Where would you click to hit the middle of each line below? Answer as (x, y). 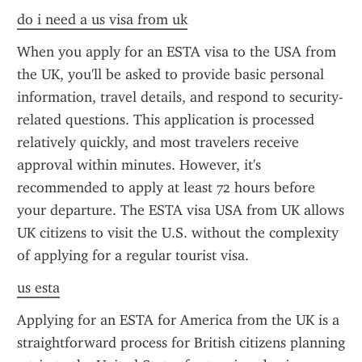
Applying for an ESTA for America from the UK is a (178, 320)
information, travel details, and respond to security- (180, 97)
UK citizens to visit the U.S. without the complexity (178, 233)
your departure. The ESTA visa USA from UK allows (181, 210)
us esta (38, 288)
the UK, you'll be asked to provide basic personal (170, 74)
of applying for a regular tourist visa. (133, 255)
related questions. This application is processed (166, 120)
